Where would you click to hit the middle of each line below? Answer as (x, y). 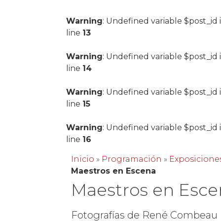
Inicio (83, 159)
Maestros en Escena (114, 171)
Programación (132, 159)
